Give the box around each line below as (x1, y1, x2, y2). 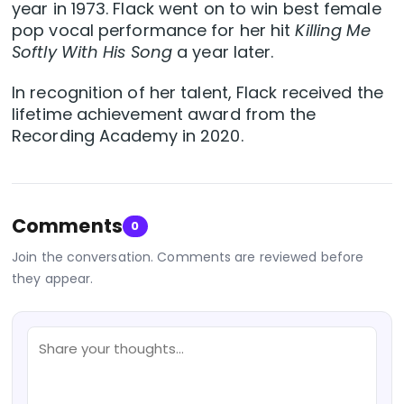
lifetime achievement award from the (12, 102, 317, 125)
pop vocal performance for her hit (12, 18, 296, 41)
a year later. (172, 40, 274, 63)
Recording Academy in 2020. (12, 124, 243, 147)
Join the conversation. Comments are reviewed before (12, 247, 364, 266)
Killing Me (295, 18, 372, 41)
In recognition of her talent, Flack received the (12, 80, 383, 104)
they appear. (12, 269, 94, 288)
